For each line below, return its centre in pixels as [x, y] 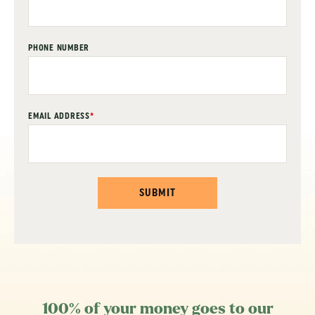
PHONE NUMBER [59, 48]
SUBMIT [157, 193]
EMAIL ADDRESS [59, 116]
